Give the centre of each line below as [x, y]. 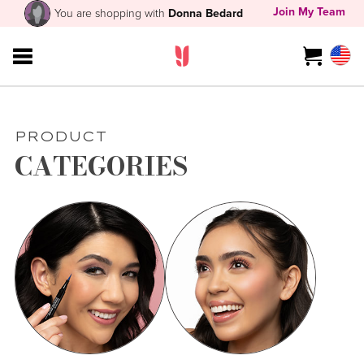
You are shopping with [112, 13]
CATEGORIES [101, 167]
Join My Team [309, 12]
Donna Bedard [206, 13]
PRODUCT [61, 136]
